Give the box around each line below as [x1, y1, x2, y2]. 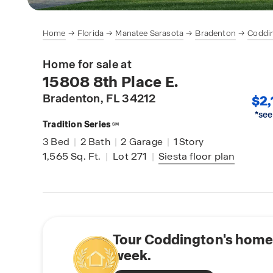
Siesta [158, 150, 188, 163]
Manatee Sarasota [115, 28, 184, 38]
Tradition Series [43, 119, 112, 130]
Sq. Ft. [71, 150, 101, 163]
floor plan [187, 150, 235, 163]
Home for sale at [43, 57, 132, 71]
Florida [77, 28, 104, 38]
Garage [127, 135, 163, 148]
